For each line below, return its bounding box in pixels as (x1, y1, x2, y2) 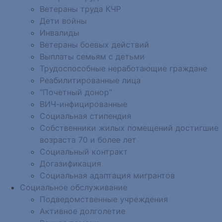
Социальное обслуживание (20, 182, 127, 192)
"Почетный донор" (40, 87, 112, 97)
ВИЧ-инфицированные (40, 99, 127, 109)
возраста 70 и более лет (40, 134, 136, 145)
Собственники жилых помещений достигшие (40, 122, 219, 133)
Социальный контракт (40, 146, 128, 157)
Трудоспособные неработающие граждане (40, 63, 207, 73)
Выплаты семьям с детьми (40, 51, 145, 61)
